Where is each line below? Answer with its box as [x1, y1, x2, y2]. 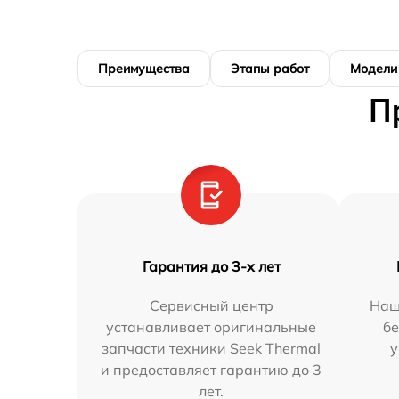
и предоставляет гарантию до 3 [101, 361, 322, 379]
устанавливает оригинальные [106, 318, 317, 336]
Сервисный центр [149, 297, 273, 314]
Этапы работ [231, 61, 309, 77]
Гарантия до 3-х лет [142, 257, 281, 275]
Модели [350, 61, 397, 77]
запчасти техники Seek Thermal [102, 339, 322, 357]
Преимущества [98, 61, 190, 77]
